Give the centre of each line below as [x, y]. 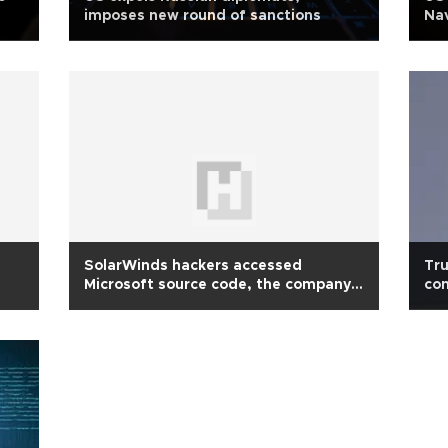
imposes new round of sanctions [202, 16]
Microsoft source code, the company [217, 285]
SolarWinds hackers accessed [193, 266]
